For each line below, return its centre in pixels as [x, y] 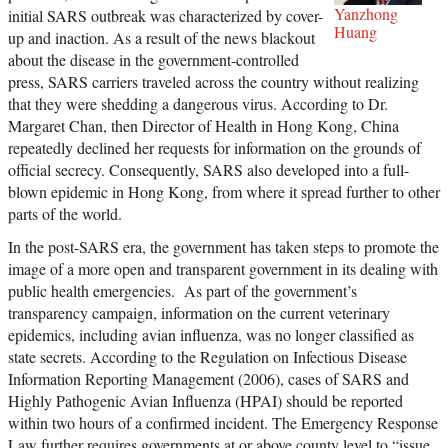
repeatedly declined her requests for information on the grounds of [214, 147]
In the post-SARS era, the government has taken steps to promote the [223, 246]
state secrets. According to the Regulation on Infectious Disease [207, 356]
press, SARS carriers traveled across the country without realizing [213, 81]
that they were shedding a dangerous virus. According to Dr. [198, 103]
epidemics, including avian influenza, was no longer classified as [211, 334]
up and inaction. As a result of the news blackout [161, 37]
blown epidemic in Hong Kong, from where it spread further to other [224, 191]
